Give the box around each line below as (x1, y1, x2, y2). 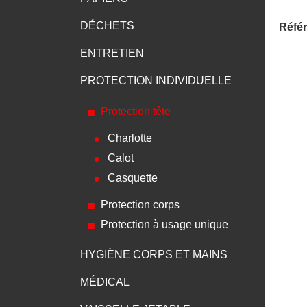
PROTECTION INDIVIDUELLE (80, 75, 232, 86)
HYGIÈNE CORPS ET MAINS (80, 249, 228, 260)
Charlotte (108, 132, 152, 144)
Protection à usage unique (101, 219, 228, 230)
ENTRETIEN (80, 47, 144, 59)
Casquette (108, 172, 158, 184)
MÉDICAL (80, 276, 130, 288)
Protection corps (101, 199, 180, 210)
